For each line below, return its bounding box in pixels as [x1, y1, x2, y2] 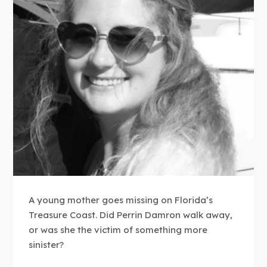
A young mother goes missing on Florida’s [29, 194, 213, 206]
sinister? [29, 239, 64, 251]
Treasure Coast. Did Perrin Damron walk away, [29, 209, 233, 221]
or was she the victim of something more [29, 224, 208, 236]
